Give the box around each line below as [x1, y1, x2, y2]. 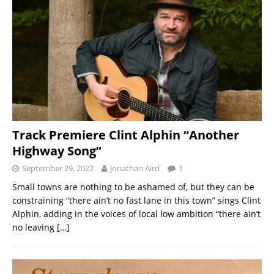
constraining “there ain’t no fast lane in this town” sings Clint [12, 194, 261, 206]
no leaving [12, 221, 57, 233]
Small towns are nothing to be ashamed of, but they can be [12, 180, 254, 193]
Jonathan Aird [110, 162, 160, 174]
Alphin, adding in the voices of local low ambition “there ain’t [12, 207, 261, 220]
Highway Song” [12, 142, 102, 159]
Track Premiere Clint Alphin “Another [12, 126, 239, 143]
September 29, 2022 [22, 162, 94, 174]
